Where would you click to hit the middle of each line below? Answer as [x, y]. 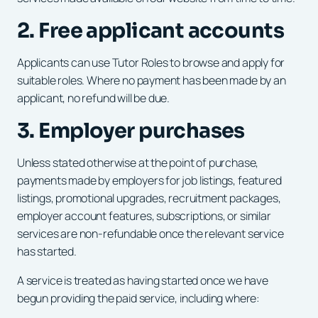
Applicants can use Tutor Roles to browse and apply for [151, 62]
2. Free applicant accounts [151, 30]
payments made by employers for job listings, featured [149, 180]
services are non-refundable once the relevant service [150, 233]
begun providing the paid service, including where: [139, 298]
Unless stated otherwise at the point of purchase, [138, 162]
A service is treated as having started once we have [143, 280]
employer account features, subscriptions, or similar [144, 215]
